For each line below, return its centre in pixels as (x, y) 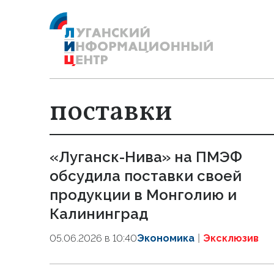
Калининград (99, 214)
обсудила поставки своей (146, 176)
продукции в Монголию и (143, 195)
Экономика (166, 238)
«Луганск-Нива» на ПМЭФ (146, 157)
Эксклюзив (231, 238)
